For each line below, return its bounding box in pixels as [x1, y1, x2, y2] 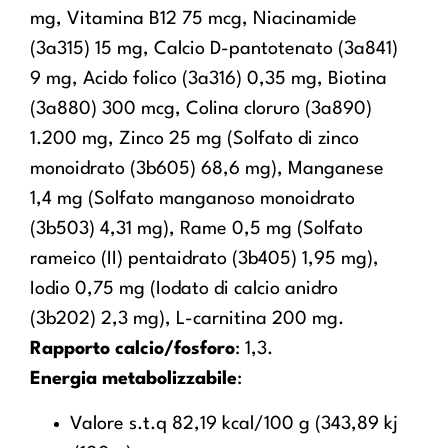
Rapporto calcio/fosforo [30, 340, 235, 359]
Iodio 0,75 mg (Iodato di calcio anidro [30, 280, 338, 299]
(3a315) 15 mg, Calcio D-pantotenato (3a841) [30, 40, 398, 59]
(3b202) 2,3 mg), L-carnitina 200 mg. [30, 310, 344, 329]
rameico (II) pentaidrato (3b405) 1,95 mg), [30, 250, 379, 269]
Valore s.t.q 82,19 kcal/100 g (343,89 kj [70, 414, 398, 433]
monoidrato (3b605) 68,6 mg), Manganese [30, 160, 384, 179]
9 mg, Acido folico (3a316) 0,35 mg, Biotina [30, 70, 387, 89]
